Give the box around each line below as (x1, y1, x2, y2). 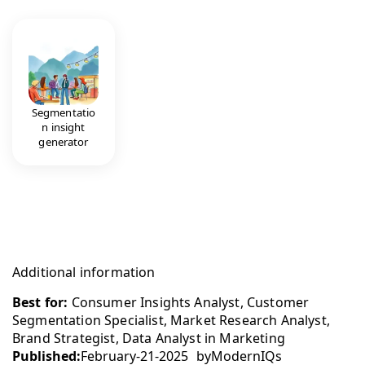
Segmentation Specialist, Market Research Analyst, (12, 310, 330, 329)
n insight (42, 119, 86, 134)
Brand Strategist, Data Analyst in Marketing (12, 328, 285, 347)
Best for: (12, 292, 68, 311)
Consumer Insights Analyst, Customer (68, 292, 310, 311)
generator (38, 134, 89, 149)
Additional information (12, 262, 156, 281)
